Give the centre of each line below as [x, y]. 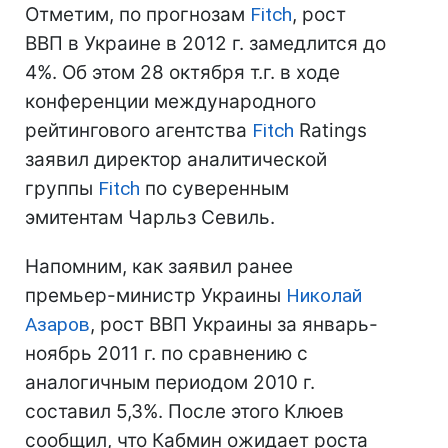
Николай [324, 295]
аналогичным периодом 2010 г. [170, 382]
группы [61, 188]
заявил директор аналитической [176, 159]
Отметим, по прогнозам [137, 14]
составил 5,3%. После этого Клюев [184, 411]
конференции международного [170, 101]
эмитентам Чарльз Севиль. [150, 217]
